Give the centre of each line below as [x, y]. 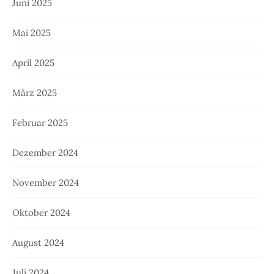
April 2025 [33, 63]
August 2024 [38, 243]
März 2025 [35, 93]
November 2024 [46, 183]
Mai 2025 [31, 33]
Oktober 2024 [41, 213]
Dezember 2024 [45, 153]
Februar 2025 [40, 123]
